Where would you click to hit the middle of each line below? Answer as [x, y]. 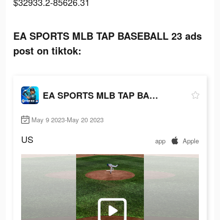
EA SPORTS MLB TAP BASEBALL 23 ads [108, 36]
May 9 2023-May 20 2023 [68, 120]
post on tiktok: [47, 50]
